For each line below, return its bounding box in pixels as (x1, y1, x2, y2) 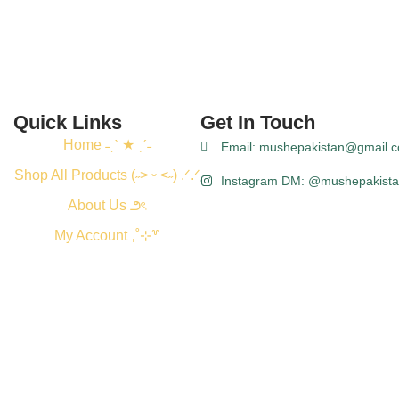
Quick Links (13, 110, 123, 134)
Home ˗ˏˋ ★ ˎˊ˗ (62, 136, 151, 152)
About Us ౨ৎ (68, 197, 147, 213)
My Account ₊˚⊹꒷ (54, 227, 160, 243)
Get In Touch (200, 110, 316, 134)
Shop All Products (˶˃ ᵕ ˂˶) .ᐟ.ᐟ (13, 167, 200, 183)
